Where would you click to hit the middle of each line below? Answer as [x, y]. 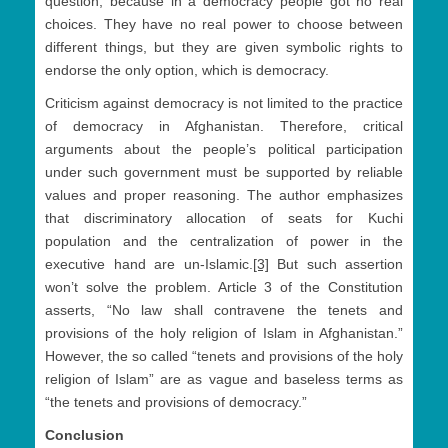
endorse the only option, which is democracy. [187, 70]
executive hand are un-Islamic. [149, 264]
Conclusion [84, 435]
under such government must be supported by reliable [224, 172]
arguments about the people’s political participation [224, 149]
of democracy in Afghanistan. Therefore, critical [224, 126]
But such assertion [335, 264]
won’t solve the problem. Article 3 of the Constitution [224, 287]
